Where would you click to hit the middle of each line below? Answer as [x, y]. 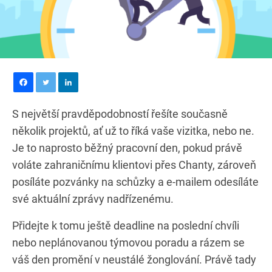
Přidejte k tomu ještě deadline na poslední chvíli [126, 225]
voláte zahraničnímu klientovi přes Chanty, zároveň [134, 165]
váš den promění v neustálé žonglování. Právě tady [134, 259]
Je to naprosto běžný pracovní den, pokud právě [127, 148]
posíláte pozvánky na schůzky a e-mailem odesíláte [135, 182]
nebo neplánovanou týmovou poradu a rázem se [128, 242]
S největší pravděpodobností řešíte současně [120, 114]
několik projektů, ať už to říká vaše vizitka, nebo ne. [133, 131]
